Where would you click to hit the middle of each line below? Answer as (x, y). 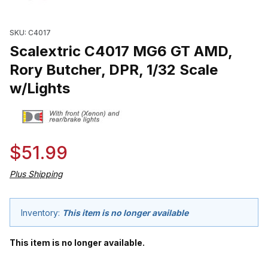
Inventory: (41, 212)
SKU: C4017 (30, 32)
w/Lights (40, 88)
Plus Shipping (36, 174)
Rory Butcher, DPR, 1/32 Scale (114, 69)
